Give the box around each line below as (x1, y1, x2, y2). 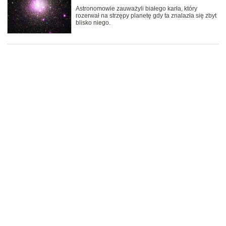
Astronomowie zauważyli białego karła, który (76, 5, 197, 13)
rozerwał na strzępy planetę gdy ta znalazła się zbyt (76, 12, 216, 20)
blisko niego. (76, 19, 110, 27)
